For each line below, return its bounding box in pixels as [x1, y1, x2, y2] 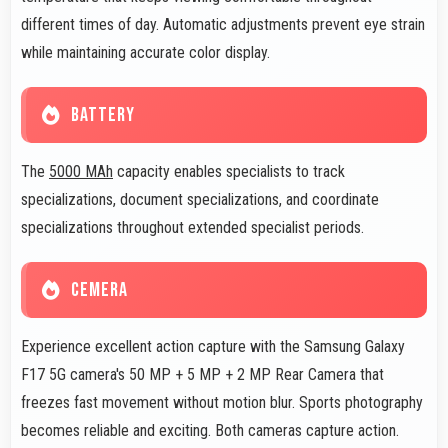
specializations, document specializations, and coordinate [21, 190, 379, 210]
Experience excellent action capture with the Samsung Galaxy [21, 337, 405, 357]
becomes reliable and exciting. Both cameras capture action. [21, 421, 399, 441]
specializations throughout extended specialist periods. [21, 218, 364, 238]
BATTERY [71, 103, 135, 128]
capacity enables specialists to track [113, 162, 345, 182]
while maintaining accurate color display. [21, 43, 270, 63]
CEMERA [71, 278, 128, 303]
